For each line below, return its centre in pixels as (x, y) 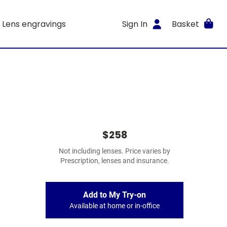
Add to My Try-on (115, 195)
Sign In (135, 24)
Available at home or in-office (115, 206)
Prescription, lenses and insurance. (115, 161)
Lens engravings (34, 24)
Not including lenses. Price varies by (115, 151)
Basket (185, 24)
